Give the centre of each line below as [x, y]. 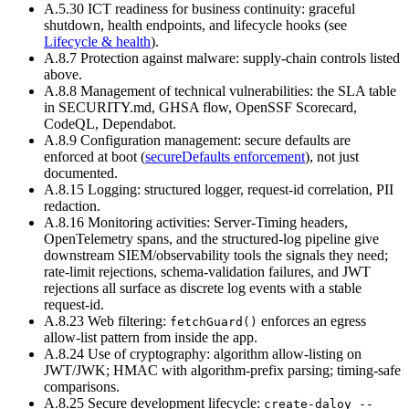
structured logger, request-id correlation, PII [269, 189]
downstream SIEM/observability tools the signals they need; [216, 255]
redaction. [72, 205]
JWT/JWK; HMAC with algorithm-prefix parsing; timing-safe [222, 370]
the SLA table [357, 90]
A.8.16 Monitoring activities [125, 222]
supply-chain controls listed [321, 58]
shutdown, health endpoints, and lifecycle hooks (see [195, 25]
